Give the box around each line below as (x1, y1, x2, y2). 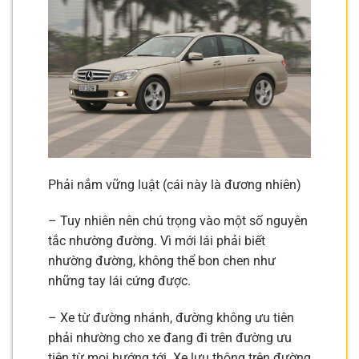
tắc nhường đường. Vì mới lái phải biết (48, 233, 265, 249)
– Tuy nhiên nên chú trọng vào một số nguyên (48, 213, 308, 229)
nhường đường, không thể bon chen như (48, 253, 276, 269)
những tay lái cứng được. (48, 273, 191, 289)
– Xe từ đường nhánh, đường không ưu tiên (48, 310, 294, 326)
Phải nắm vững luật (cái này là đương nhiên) (48, 176, 301, 192)
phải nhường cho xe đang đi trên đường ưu (48, 330, 292, 346)
